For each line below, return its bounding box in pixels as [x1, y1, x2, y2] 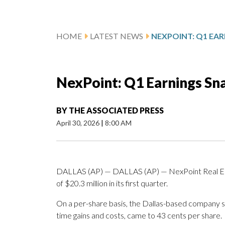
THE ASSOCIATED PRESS [69, 105, 164, 116]
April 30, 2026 [56, 119, 101, 128]
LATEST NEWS [90, 31, 143, 41]
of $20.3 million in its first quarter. [56, 178, 168, 188]
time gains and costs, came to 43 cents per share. [56, 210, 222, 220]
